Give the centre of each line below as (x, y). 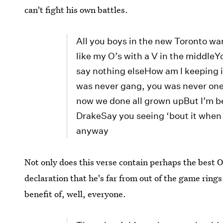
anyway (93, 131)
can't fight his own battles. (76, 10)
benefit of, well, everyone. (75, 194)
